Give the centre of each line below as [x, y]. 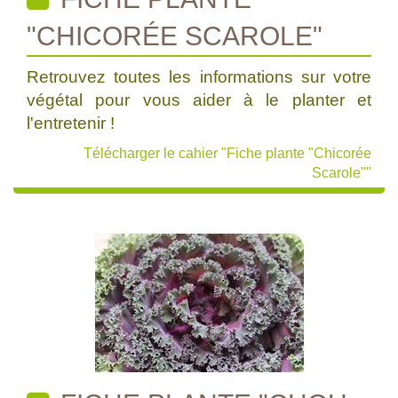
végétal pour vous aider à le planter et [199, 100]
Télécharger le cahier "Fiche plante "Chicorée [227, 153]
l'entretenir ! [71, 123]
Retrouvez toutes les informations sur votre [199, 77]
